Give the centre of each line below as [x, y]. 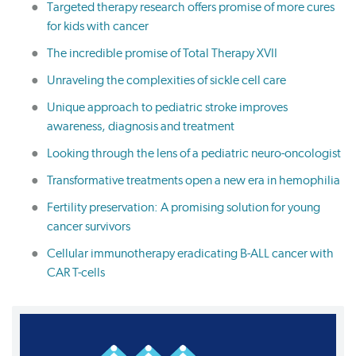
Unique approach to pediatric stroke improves [167, 107]
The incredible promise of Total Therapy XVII [162, 53]
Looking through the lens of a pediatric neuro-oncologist [194, 153]
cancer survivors [89, 226]
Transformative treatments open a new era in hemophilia [193, 180]
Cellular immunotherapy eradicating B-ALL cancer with [190, 253]
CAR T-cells [76, 273]
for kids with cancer [98, 26]
